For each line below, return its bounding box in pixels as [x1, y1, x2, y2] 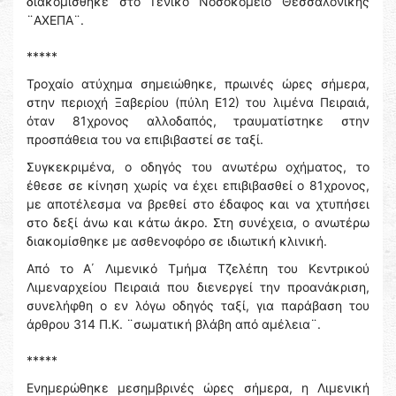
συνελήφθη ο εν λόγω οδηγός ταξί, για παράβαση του [27, 298, 369, 314]
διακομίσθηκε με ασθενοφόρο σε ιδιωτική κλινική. [27, 233, 327, 249]
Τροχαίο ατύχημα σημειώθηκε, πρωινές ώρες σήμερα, [27, 76, 369, 92]
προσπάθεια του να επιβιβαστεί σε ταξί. [27, 132, 263, 148]
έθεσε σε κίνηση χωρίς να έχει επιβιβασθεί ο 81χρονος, [27, 178, 369, 194]
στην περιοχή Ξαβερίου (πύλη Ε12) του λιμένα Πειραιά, [27, 95, 369, 110]
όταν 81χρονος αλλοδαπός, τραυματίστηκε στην [27, 113, 369, 129]
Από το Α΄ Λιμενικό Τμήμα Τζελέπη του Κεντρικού [27, 261, 369, 277]
